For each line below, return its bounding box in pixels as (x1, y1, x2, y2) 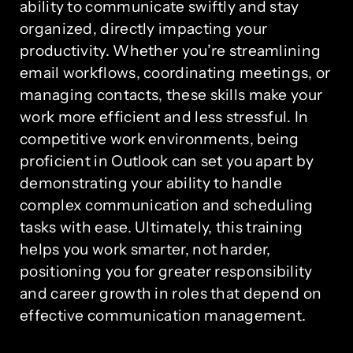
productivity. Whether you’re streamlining (20, 41, 321, 61)
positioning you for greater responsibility (20, 262, 313, 281)
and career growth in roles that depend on (20, 284, 322, 303)
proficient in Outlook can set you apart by (20, 151, 314, 171)
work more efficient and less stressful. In (20, 107, 309, 127)
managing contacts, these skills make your (20, 85, 323, 105)
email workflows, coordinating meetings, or (20, 63, 331, 83)
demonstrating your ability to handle (20, 173, 282, 193)
